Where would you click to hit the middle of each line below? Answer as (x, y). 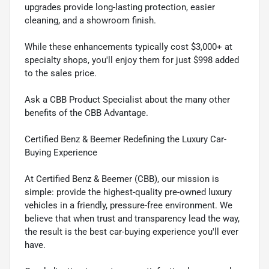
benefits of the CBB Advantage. (86, 113)
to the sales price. (61, 74)
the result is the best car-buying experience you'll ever (131, 232)
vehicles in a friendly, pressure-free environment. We (128, 206)
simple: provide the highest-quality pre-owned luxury (128, 192)
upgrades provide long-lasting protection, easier (120, 8)
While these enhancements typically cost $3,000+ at (128, 47)
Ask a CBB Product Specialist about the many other (127, 100)
